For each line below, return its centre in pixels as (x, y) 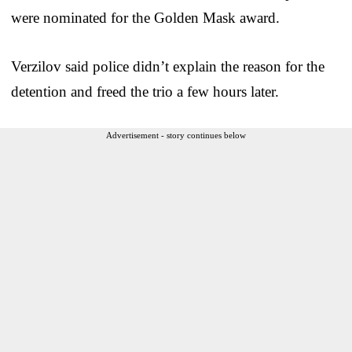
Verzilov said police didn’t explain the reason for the (168, 66)
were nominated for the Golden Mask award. (145, 17)
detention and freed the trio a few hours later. (145, 91)
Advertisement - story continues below (176, 135)
